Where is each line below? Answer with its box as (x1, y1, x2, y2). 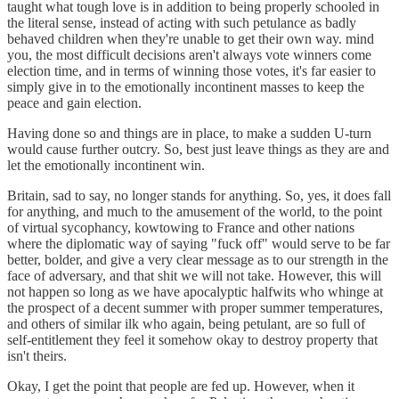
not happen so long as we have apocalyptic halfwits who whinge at (7, 283, 383, 299)
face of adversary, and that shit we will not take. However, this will (7, 267, 381, 283)
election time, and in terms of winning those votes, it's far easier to (7, 62, 376, 78)
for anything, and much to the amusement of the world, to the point (7, 203, 382, 219)
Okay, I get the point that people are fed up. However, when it (7, 378, 354, 394)
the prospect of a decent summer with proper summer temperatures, (7, 299, 383, 315)
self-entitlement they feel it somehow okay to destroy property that (7, 331, 378, 347)
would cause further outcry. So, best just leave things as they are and (7, 141, 389, 157)
